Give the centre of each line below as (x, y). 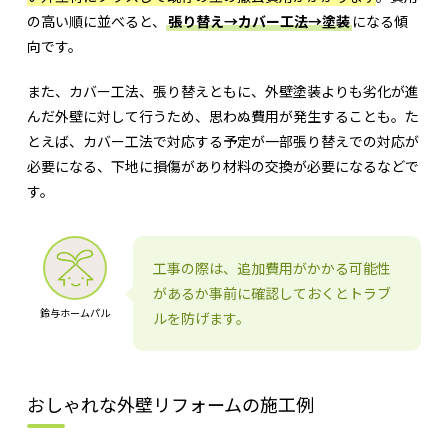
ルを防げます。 (201, 318)
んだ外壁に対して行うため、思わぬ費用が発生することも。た (222, 116)
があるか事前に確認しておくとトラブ (271, 293)
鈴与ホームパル (74, 313)
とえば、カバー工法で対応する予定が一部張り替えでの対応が (222, 141)
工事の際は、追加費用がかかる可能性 (271, 268)
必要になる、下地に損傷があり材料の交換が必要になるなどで (222, 166)
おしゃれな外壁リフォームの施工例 (170, 404)
